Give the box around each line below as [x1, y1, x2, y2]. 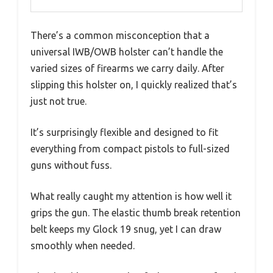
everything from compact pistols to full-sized [30, 143, 230, 154]
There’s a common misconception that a [30, 29, 210, 41]
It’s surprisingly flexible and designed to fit [30, 126, 218, 138]
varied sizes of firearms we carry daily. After [30, 62, 224, 74]
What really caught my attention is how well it [30, 190, 232, 202]
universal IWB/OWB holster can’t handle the [30, 46, 223, 57]
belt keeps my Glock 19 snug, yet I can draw [30, 223, 221, 235]
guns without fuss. [30, 159, 112, 171]
